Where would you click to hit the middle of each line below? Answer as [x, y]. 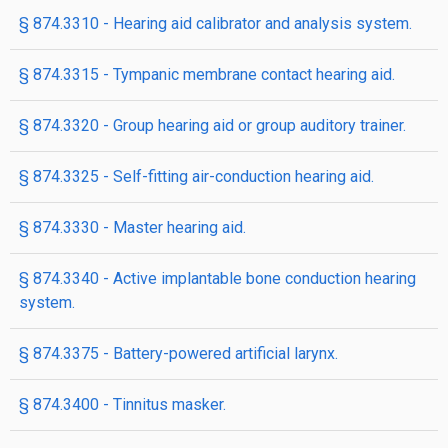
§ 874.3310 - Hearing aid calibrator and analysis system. [215, 23]
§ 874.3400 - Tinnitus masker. [122, 404]
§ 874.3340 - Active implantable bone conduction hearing [217, 278]
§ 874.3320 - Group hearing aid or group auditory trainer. [212, 125]
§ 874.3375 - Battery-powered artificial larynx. [178, 353]
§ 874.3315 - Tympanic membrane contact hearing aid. [207, 74]
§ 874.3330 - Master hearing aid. [132, 227]
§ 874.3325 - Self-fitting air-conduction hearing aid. [196, 176]
